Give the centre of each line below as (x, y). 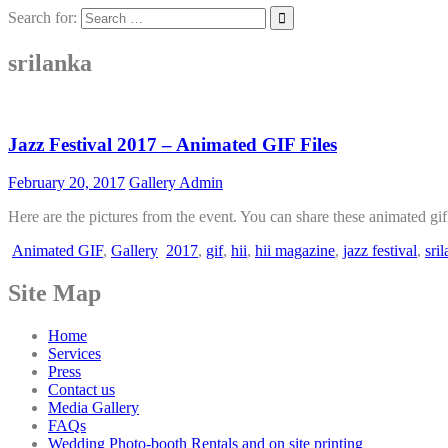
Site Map (54, 293)
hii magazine (295, 251)
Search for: (42, 17)
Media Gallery (93, 408)
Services (74, 354)
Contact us (81, 390)
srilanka (50, 62)
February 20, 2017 (66, 183)
